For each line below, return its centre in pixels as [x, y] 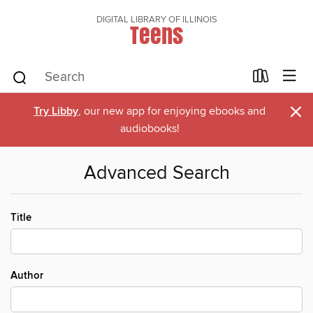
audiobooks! [150, 129]
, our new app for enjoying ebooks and [172, 111]
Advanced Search [156, 174]
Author [27, 276]
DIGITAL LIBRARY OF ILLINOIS [156, 20]
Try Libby [56, 111]
